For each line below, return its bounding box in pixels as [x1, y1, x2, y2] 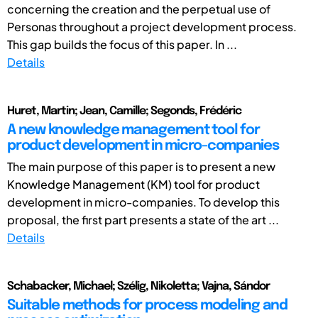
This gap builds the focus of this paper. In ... [7, 36, 237, 52]
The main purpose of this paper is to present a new [7, 158, 275, 174]
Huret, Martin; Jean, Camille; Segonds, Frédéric [7, 104, 241, 117]
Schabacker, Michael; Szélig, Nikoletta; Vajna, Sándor [7, 280, 270, 292]
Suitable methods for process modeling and [7, 297, 287, 313]
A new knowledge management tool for [7, 122, 260, 138]
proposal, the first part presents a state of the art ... [7, 212, 279, 227]
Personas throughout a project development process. [7, 18, 297, 34]
